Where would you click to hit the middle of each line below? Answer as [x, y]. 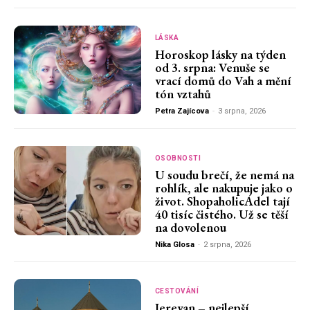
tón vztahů [183, 93]
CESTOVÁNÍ [177, 291]
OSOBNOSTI [178, 158]
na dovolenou [190, 228]
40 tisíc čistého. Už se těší [221, 215]
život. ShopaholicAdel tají [222, 201]
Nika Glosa [174, 245]
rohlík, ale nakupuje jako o [224, 188]
